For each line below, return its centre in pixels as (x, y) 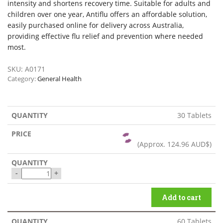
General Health (59, 78)
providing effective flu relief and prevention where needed (105, 36)
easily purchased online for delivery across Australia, (96, 25)
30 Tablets (194, 115)
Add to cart (181, 197)
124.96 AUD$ (188, 144)
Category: (22, 78)
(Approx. (152, 144)
